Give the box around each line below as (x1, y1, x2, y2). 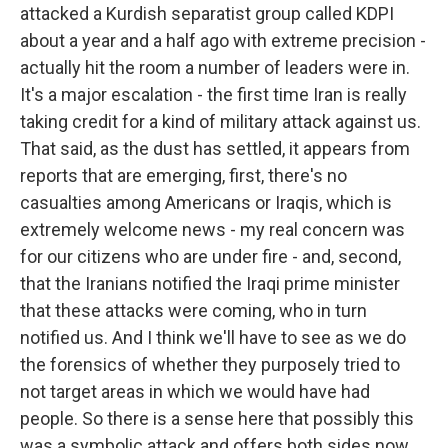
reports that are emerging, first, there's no (20, 165, 347, 186)
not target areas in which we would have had (20, 381, 370, 402)
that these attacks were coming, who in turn (20, 300, 367, 321)
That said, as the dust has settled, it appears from (20, 138, 410, 159)
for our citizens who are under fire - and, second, (20, 246, 401, 267)
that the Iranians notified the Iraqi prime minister (20, 273, 400, 294)
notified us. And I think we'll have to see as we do (20, 327, 406, 348)
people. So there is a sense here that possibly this (20, 408, 414, 429)
